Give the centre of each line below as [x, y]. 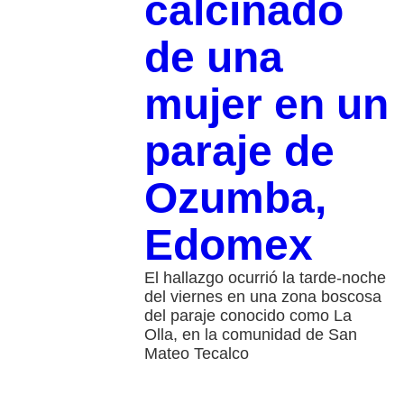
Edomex [228, 244]
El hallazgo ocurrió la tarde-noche [265, 277]
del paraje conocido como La [248, 315]
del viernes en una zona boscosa [262, 296]
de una [213, 57]
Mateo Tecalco [196, 353]
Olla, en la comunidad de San [250, 334]
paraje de [239, 151]
